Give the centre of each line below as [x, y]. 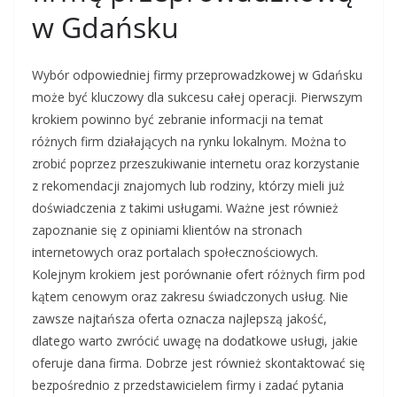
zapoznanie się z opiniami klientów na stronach [167, 230]
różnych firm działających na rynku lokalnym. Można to [189, 141]
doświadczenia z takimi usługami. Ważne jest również [185, 208]
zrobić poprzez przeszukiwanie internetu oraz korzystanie [196, 163]
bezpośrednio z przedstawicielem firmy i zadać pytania [188, 385]
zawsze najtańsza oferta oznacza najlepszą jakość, [179, 319]
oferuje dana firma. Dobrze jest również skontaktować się [198, 363]
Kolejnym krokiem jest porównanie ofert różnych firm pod [198, 274]
